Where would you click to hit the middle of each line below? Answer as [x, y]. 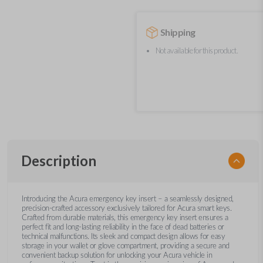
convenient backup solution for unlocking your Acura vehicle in [117, 255]
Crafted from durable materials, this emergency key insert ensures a [125, 218]
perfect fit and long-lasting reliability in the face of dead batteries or [123, 227]
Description [59, 161]
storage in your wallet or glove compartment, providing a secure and [126, 246]
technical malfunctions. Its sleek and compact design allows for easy [123, 237]
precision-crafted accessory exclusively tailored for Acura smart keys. [127, 208]
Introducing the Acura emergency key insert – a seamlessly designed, [128, 199]
